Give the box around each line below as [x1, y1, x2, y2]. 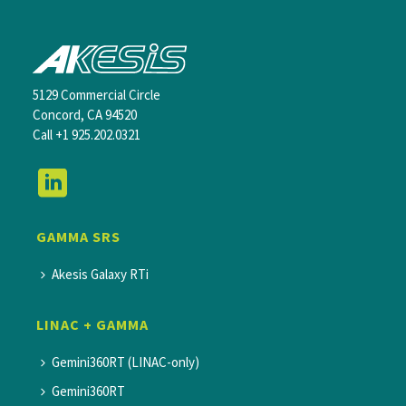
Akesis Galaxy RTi [51, 266, 149, 283]
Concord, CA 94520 [32, 106, 137, 123]
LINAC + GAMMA [35, 315, 149, 333]
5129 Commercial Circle [32, 86, 160, 103]
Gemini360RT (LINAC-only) [51, 353, 199, 371]
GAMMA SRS [35, 227, 121, 246]
